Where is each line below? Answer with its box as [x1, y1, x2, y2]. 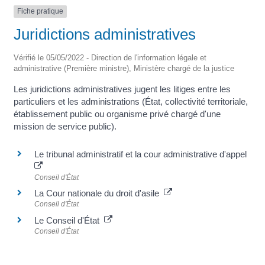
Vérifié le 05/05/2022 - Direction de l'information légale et [13, 53, 206, 62]
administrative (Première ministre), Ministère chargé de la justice [13, 63, 234, 73]
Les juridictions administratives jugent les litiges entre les [13, 83, 231, 94]
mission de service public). [13, 121, 117, 131]
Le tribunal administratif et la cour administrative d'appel [34, 149, 249, 160]
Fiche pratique [17, 7, 63, 16]
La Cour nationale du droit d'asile [34, 188, 164, 199]
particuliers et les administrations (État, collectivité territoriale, [13, 96, 248, 106]
